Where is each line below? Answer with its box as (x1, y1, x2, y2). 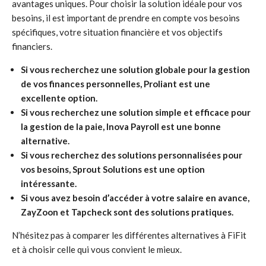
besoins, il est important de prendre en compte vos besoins (12, 12, 240, 23)
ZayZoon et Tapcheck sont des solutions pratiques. (21, 207, 233, 217)
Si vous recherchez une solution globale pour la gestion (21, 64, 250, 75)
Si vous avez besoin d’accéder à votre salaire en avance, (21, 192, 249, 203)
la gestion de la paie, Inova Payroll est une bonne (21, 121, 221, 132)
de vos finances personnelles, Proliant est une (21, 78, 210, 89)
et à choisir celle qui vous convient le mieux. (12, 244, 182, 255)
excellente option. (21, 93, 97, 103)
